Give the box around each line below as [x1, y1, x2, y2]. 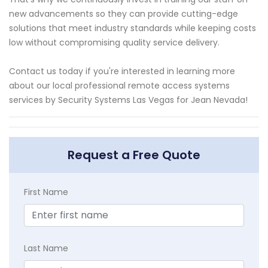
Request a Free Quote [68, 147, 200, 164]
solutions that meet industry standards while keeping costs [9, 22, 256, 35]
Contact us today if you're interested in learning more [9, 65, 235, 78]
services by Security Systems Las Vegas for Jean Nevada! [9, 94, 248, 106]
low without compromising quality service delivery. [9, 36, 220, 49]
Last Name [24, 242, 68, 255]
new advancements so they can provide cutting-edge [9, 8, 238, 20]
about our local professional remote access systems [9, 80, 230, 92]
